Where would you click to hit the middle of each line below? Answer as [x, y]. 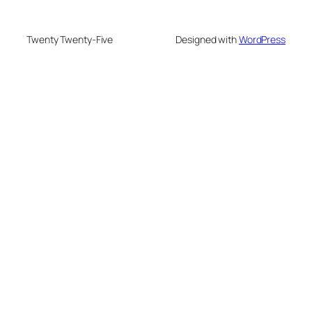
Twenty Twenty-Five [70, 39]
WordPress [262, 39]
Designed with [207, 39]
